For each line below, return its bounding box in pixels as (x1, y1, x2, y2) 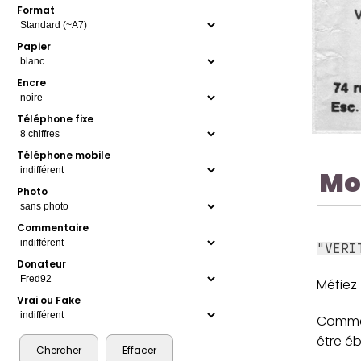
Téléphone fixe (17, 112, 94, 127)
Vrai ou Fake (17, 293, 81, 308)
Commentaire (17, 221, 89, 235)
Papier (17, 39, 52, 54)
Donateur (17, 257, 67, 272)
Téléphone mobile (17, 148, 111, 163)
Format (17, 3, 56, 18)
